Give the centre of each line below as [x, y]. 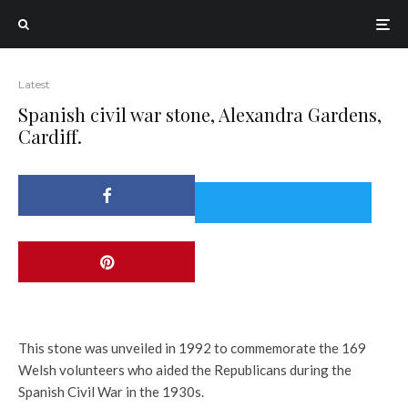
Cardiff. [50, 136]
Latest [34, 84]
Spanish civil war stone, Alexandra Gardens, [200, 114]
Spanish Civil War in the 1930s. [111, 392]
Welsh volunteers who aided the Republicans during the [185, 370]
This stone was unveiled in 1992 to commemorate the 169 [192, 348]
